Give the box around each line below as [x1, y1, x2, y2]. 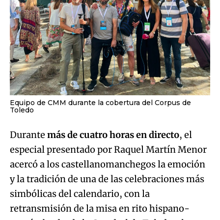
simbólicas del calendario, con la [10, 188, 150, 200]
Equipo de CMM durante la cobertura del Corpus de [10, 98, 191, 108]
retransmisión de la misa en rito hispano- [10, 203, 190, 215]
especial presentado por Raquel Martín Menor [10, 144, 207, 156]
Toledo [10, 106, 34, 115]
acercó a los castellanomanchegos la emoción [10, 159, 205, 170]
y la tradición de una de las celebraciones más [10, 173, 204, 185]
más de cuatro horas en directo [47, 129, 179, 141]
